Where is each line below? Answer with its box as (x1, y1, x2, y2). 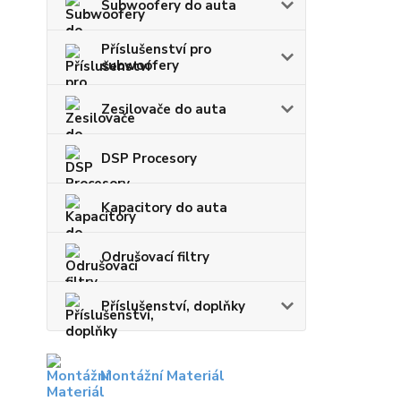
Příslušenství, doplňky (101, 297, 245, 316)
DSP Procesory (101, 149, 197, 168)
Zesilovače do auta (101, 100, 226, 119)
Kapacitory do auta (101, 199, 227, 218)
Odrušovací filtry (101, 248, 209, 267)
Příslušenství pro (101, 40, 211, 59)
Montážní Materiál (100, 366, 225, 387)
